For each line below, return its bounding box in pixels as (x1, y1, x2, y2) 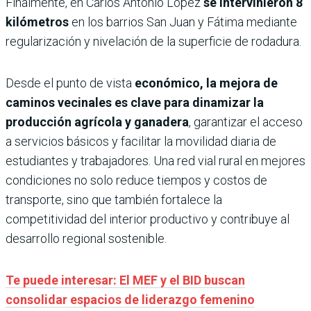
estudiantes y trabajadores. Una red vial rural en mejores (6, 153, 305, 169)
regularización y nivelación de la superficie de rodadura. (6, 34, 301, 49)
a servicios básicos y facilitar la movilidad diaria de (6, 134, 276, 149)
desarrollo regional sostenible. (6, 231, 167, 246)
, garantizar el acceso (189, 115, 303, 130)
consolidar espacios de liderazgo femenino (6, 292, 255, 308)
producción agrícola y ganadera (6, 115, 189, 130)
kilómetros (6, 15, 72, 30)
